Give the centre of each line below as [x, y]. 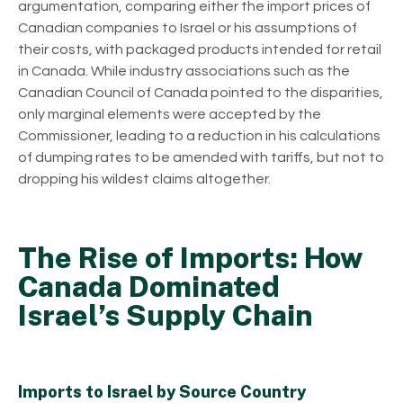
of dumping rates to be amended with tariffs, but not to [201, 157]
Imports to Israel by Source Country [162, 391]
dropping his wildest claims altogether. [144, 179]
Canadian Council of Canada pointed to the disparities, [201, 92]
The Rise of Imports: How [190, 257]
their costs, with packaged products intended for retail [200, 49]
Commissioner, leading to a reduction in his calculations [199, 135]
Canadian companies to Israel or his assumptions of [188, 27]
